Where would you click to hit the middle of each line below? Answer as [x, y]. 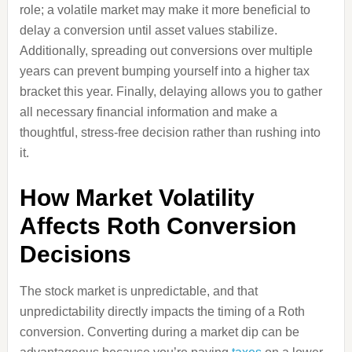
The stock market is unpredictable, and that [138, 291]
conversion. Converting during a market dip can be [159, 332]
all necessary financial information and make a [148, 112]
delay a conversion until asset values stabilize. [148, 30]
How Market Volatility [137, 198]
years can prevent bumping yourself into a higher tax [164, 71]
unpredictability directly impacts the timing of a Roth [162, 312]
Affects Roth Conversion [158, 226]
